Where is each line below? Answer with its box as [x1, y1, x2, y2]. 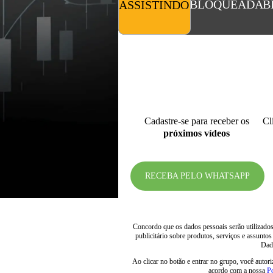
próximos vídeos [163, 128, 230, 138]
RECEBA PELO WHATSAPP [145, 171, 250, 180]
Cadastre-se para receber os [144, 116, 249, 126]
